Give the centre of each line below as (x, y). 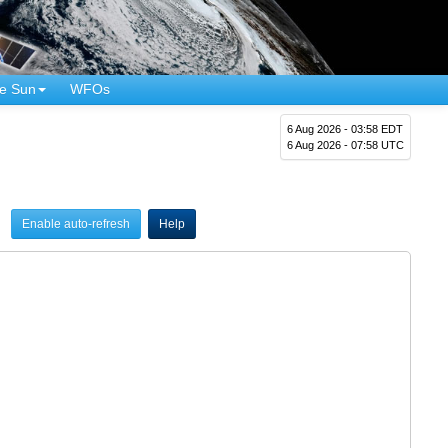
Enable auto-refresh (75, 223)
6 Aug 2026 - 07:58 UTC (346, 144)
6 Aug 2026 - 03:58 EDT (345, 128)
